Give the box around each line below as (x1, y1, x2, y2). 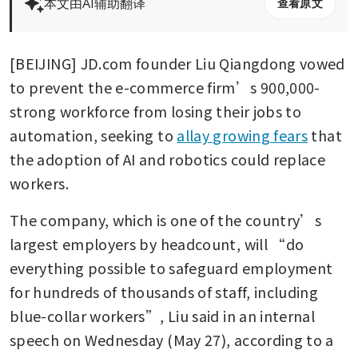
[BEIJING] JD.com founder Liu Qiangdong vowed (10, 52, 345, 74)
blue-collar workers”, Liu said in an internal (10, 304, 316, 326)
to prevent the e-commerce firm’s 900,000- (10, 76, 320, 97)
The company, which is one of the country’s (10, 209, 322, 230)
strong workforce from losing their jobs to (10, 100, 302, 121)
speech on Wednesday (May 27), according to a (10, 328, 334, 350)
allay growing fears (177, 124, 308, 145)
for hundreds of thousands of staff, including (10, 280, 319, 302)
